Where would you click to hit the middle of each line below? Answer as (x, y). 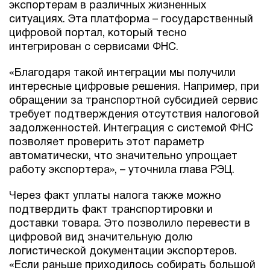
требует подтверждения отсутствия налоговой (134, 115)
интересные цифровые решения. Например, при (134, 87)
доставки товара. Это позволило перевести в (130, 224)
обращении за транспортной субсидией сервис (133, 101)
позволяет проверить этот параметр (107, 143)
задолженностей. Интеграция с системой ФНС (131, 129)
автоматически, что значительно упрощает (123, 157)
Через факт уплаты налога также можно (115, 196)
